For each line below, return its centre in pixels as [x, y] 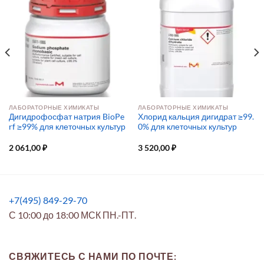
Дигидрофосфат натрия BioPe [66, 117]
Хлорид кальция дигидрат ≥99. [196, 117]
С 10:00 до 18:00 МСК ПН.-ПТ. [72, 215]
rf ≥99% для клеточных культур [67, 127]
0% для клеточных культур [187, 127]
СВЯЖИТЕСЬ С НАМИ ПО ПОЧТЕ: [93, 256]
